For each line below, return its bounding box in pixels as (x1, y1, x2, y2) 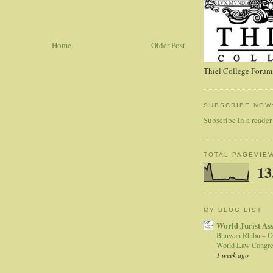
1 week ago (216, 249, 249, 260)
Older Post (151, 40, 185, 51)
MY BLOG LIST (204, 207, 263, 214)
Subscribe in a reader (204, 114, 272, 126)
